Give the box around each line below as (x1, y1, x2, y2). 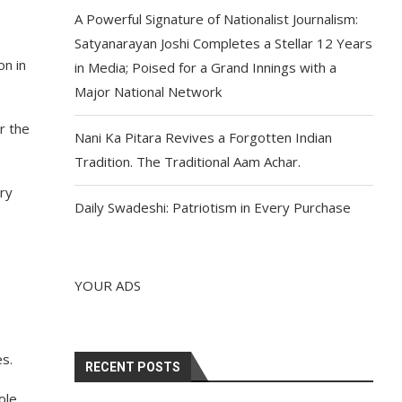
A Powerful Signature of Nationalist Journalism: (74, 10, 359, 28)
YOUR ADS (74, 276, 142, 294)
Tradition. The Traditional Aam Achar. (74, 153, 301, 170)
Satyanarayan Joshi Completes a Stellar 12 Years (74, 34, 373, 52)
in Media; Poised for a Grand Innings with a (74, 58, 337, 76)
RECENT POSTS (85, 360, 181, 374)
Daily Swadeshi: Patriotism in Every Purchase (74, 198, 352, 216)
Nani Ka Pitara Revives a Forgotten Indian (74, 128, 333, 146)
